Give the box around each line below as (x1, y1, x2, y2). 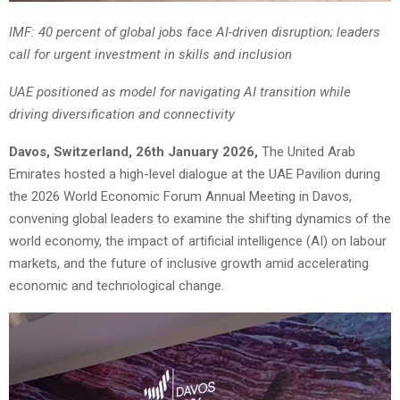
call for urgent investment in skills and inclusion (9, 46, 292, 63)
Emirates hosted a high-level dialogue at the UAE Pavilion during (9, 166, 380, 183)
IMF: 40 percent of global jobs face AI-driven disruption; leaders (9, 24, 380, 41)
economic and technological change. (9, 278, 224, 295)
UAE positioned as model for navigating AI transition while (9, 84, 351, 101)
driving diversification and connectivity (9, 106, 235, 123)
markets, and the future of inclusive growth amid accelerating (9, 255, 369, 272)
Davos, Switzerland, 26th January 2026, (9, 144, 262, 161)
